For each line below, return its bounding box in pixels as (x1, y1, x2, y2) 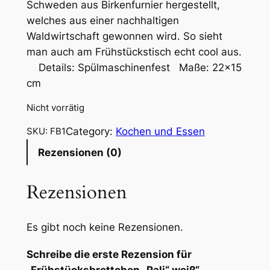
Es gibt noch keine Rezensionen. (26, 221, 183, 234)
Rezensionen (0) (37, 146, 122, 159)
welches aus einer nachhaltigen (26, 14, 179, 27)
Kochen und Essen (115, 125, 205, 138)
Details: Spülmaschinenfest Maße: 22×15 (26, 61, 242, 74)
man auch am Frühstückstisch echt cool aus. (26, 46, 242, 58)
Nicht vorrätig (26, 101, 84, 113)
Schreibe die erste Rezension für (26, 248, 192, 261)
